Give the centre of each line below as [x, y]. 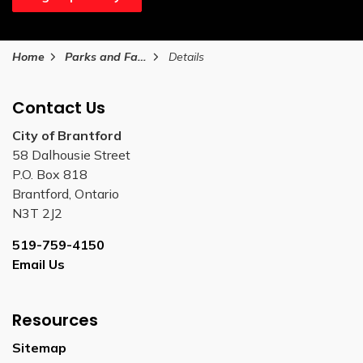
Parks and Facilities [101, 56]
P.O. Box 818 [50, 174]
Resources [55, 320]
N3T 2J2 [37, 213]
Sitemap [39, 347]
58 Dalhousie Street [71, 154]
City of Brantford [67, 135]
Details [186, 56]
